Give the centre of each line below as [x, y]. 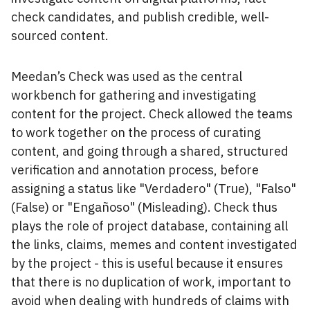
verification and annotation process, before [135, 170]
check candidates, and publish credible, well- [140, 17]
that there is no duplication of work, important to [151, 282]
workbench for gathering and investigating [134, 95]
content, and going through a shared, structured [150, 151]
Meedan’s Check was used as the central [127, 76]
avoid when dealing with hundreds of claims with [150, 300]
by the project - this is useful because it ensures [147, 263]
